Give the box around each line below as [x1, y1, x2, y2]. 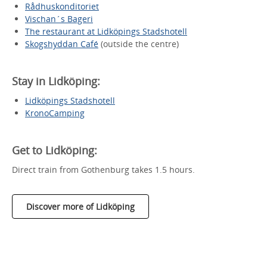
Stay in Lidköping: [12, 73, 100, 88]
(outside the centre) [98, 38, 179, 49]
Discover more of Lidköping [26, 200, 135, 212]
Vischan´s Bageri [25, 13, 93, 24]
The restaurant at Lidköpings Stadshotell [25, 25, 187, 37]
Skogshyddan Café [25, 38, 98, 49]
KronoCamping [25, 107, 85, 119]
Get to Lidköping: [12, 142, 97, 157]
